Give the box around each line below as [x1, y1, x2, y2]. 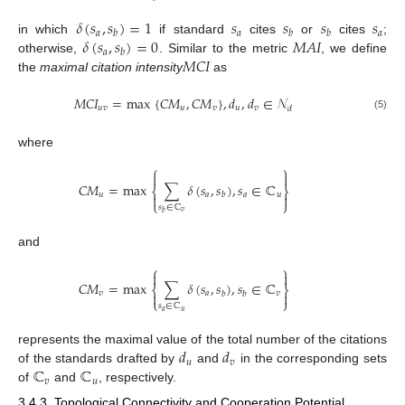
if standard [152, 22, 231, 37]
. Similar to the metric [158, 41, 293, 56]
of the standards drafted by [18, 351, 179, 366]
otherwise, [18, 41, 83, 56]
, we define [320, 41, 388, 56]
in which [18, 22, 76, 37]
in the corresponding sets [236, 351, 388, 366]
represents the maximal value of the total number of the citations [18, 332, 387, 347]
